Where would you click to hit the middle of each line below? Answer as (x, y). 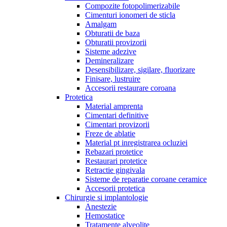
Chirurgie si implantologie (106, 197)
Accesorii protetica (115, 188)
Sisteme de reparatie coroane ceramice (146, 179)
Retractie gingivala (115, 170)
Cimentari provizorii (117, 124)
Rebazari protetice (114, 152)
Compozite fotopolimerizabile (133, 6)
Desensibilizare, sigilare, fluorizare (140, 70)
